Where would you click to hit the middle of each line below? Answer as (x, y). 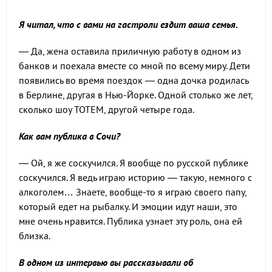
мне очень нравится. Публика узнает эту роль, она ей (131, 221)
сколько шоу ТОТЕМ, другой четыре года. (107, 110)
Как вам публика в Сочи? (70, 136)
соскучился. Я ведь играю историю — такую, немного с (135, 178)
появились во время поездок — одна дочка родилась (134, 80)
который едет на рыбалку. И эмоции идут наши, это (128, 207)
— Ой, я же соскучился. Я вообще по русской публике (134, 163)
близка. (35, 236)
